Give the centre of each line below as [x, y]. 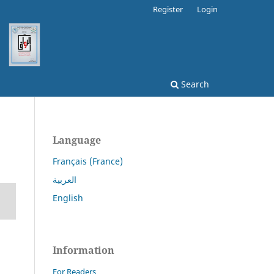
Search [194, 84]
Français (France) [88, 161]
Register [168, 9]
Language [77, 140]
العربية [65, 180]
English [68, 198]
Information [83, 250]
